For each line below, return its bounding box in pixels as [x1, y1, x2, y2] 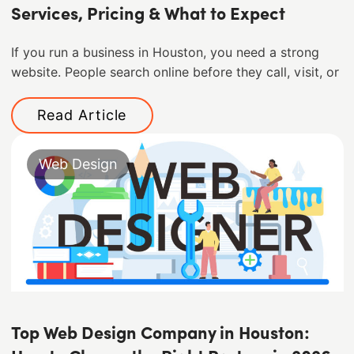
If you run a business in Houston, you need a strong [10, 45, 319, 61]
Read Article [36, 107, 127, 124]
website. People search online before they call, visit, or [10, 65, 339, 81]
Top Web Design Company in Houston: [10, 326, 310, 345]
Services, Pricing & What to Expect [10, 6, 285, 25]
